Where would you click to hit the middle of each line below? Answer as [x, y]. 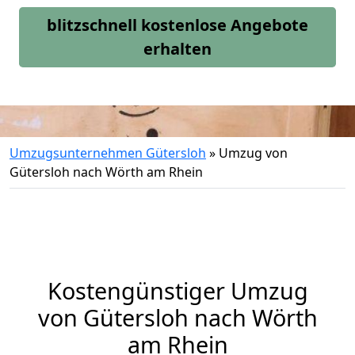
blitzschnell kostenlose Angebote [177, 25]
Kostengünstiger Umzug [177, 290]
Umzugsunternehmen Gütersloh [108, 153]
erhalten [177, 49]
